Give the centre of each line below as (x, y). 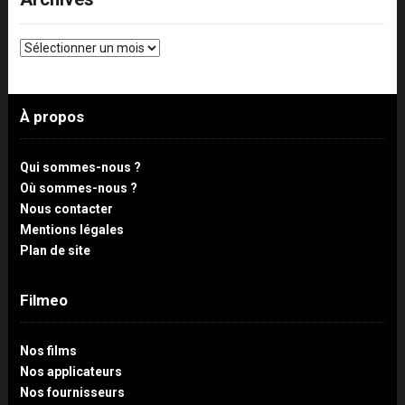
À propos (52, 117)
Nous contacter (66, 209)
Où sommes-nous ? (78, 188)
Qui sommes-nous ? (80, 168)
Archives (43, 47)
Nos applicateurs (71, 372)
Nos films (48, 351)
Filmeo (43, 301)
